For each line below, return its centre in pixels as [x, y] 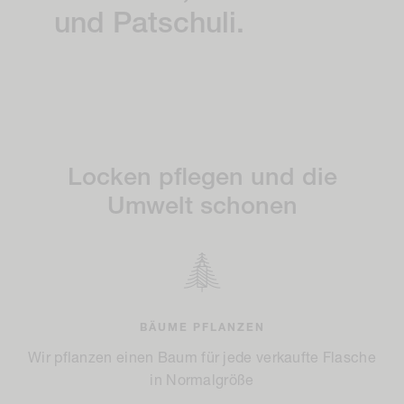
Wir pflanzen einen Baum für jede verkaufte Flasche [202, 359]
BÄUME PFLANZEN [202, 329]
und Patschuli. [149, 26]
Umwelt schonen [202, 208]
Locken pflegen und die [202, 179]
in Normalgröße [202, 382]
